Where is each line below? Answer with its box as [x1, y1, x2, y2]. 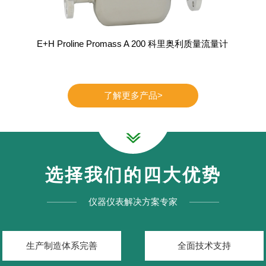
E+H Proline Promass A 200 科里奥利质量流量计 [37, 39, 229, 49]
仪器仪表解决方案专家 [88, 197, 178, 207]
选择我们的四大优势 [45, 165, 221, 185]
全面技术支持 [178, 240, 231, 251]
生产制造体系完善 [26, 240, 97, 251]
